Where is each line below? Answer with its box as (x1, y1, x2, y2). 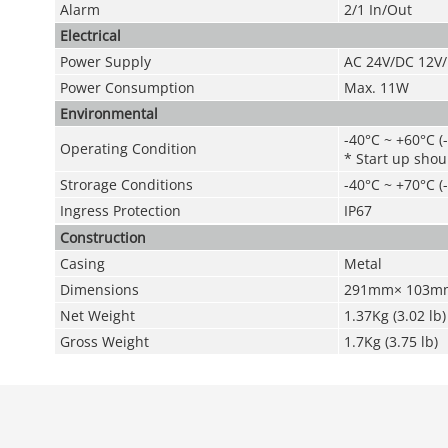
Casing (59, 254, 105, 273)
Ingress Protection (59, 201, 181, 220)
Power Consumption (59, 78, 195, 97)
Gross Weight (59, 332, 149, 351)
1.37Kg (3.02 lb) (343, 306, 446, 325)
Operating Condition (59, 139, 197, 158)
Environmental (59, 104, 158, 123)
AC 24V (343, 52, 390, 71)
